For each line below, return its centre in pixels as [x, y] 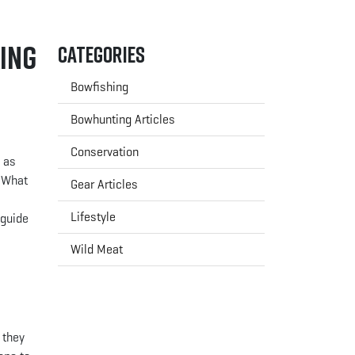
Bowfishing [99, 86]
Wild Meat [97, 249]
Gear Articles [104, 184]
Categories [101, 54]
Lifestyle [93, 216]
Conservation [105, 151]
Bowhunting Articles [123, 119]
